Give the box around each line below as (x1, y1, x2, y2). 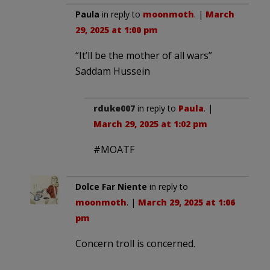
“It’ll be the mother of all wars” (75, 48, 212, 62)
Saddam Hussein (75, 64, 150, 78)
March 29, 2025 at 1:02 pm (93, 118, 207, 130)
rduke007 (93, 102, 135, 114)
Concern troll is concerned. (75, 236, 195, 250)
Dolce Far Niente (75, 180, 147, 192)
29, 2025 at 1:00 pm (75, 24, 158, 36)
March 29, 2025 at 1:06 (138, 196, 235, 208)
